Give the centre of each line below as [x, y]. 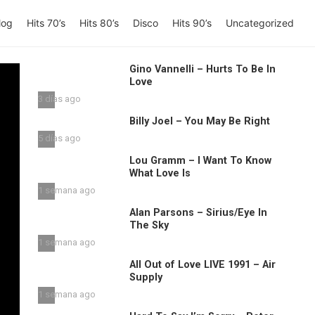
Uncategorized [260, 23]
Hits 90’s [192, 23]
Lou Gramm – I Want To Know [200, 161]
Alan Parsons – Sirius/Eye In [198, 213]
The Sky [149, 225]
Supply [146, 277]
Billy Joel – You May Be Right [199, 121]
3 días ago [59, 99]
